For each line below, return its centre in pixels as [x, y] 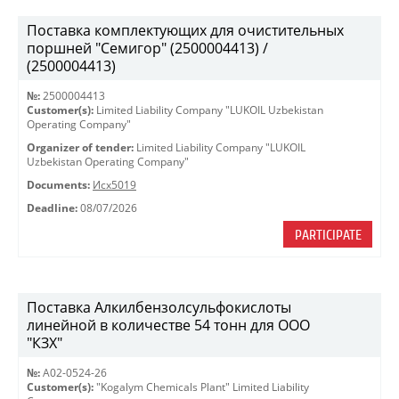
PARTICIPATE [328, 235]
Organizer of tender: [80, 147]
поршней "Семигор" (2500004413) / [147, 48]
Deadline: [52, 208]
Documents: [58, 185]
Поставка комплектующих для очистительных [185, 30]
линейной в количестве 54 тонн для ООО [168, 325]
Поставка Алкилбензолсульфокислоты [159, 307]
